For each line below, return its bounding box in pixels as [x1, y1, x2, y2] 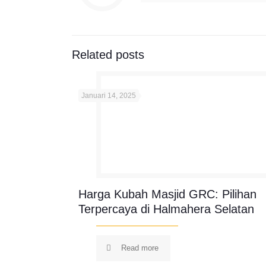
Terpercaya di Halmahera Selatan [78, 202, 255, 216]
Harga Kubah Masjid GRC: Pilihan [78, 188, 257, 201]
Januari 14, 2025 [81, 91, 137, 100]
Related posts [72, 48, 144, 61]
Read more [121, 243, 159, 252]
